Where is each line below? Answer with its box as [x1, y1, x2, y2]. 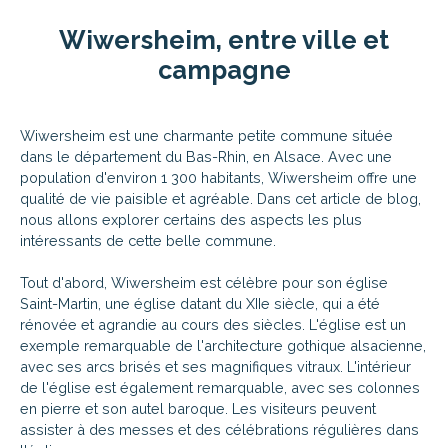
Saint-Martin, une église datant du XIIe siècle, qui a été [20, 294, 380, 312]
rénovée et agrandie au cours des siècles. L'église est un [20, 315, 406, 333]
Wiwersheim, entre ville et [59, 24, 389, 55]
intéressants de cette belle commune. [20, 231, 276, 249]
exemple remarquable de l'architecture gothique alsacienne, [20, 336, 426, 354]
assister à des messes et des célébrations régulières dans [20, 420, 419, 438]
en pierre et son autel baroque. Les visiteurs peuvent [20, 399, 376, 417]
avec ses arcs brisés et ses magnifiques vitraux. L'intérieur [20, 357, 411, 375]
